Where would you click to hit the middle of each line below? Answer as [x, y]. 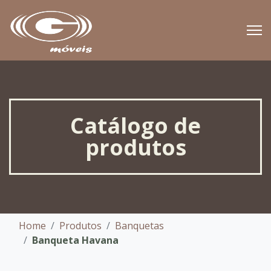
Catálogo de [135, 126]
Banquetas [139, 226]
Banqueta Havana [75, 240]
